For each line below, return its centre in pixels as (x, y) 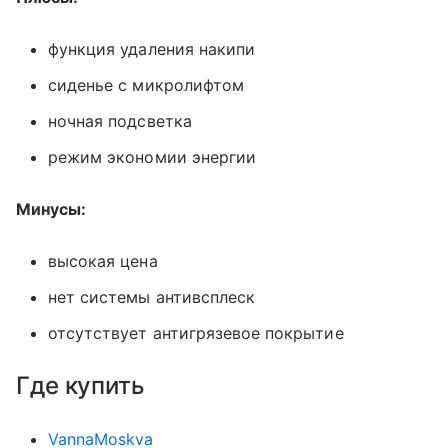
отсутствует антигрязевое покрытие (196, 333)
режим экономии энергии (152, 157)
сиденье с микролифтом (146, 85)
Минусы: (51, 209)
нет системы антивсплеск (152, 297)
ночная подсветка (120, 121)
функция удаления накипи (152, 49)
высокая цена (103, 261)
